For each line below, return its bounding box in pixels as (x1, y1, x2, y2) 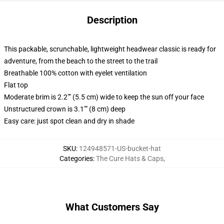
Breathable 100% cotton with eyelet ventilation (4, 69, 147, 77)
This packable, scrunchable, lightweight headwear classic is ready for (4, 45, 216, 53)
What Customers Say (65, 201, 159, 213)
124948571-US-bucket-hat (79, 144, 161, 152)
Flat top (4, 81, 28, 89)
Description (86, 14, 137, 26)
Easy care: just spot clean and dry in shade (4, 117, 134, 125)
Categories (59, 154, 93, 162)
